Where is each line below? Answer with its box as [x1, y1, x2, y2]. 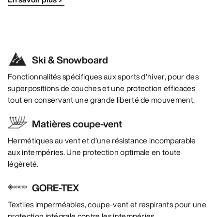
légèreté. [8, 158, 38, 170]
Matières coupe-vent [32, 117, 122, 131]
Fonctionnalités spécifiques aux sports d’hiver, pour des [8, 71, 199, 83]
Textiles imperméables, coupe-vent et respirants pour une [8, 199, 206, 211]
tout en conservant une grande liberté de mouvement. [8, 94, 195, 106]
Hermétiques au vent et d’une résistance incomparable [8, 135, 196, 147]
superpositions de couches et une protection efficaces [8, 82, 195, 94]
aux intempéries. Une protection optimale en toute [8, 146, 181, 158]
